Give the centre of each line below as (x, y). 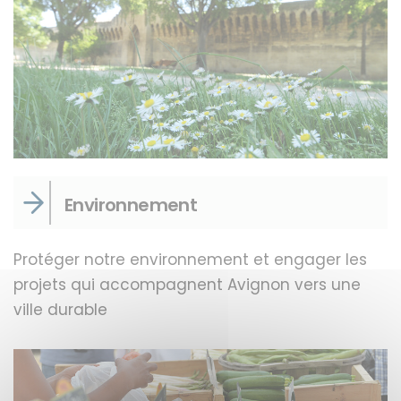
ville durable (60, 310)
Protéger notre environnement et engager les (190, 260)
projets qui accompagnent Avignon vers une (187, 285)
